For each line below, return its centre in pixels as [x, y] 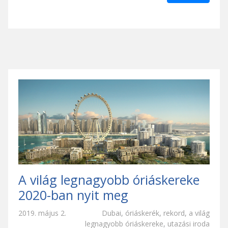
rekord [174, 213]
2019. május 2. [42, 213]
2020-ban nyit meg [73, 195]
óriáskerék [142, 213]
